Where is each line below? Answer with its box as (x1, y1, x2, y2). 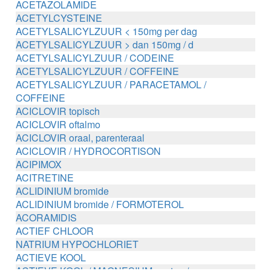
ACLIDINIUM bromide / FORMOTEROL (16, 197, 184, 211)
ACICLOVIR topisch (16, 104, 100, 118)
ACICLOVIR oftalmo (16, 117, 101, 131)
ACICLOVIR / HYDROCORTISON (16, 144, 162, 158)
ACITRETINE (16, 171, 74, 184)
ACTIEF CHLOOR (16, 224, 94, 238)
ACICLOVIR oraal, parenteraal (16, 131, 145, 145)
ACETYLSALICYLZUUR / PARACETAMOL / (16, 77, 207, 91)
